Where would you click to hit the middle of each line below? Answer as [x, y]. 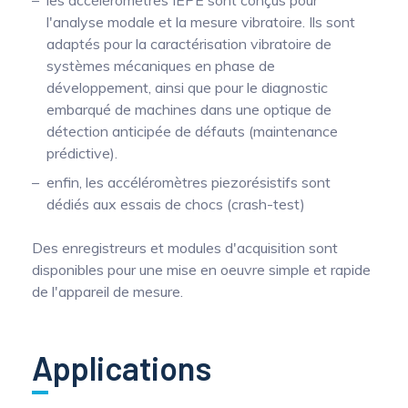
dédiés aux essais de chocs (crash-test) [176, 204]
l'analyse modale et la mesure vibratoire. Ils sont [201, 22]
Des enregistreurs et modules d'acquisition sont [185, 248]
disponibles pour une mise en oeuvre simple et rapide [201, 270]
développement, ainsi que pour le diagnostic [187, 88]
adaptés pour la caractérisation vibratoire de [189, 44]
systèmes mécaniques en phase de [161, 66]
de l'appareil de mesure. [107, 292]
